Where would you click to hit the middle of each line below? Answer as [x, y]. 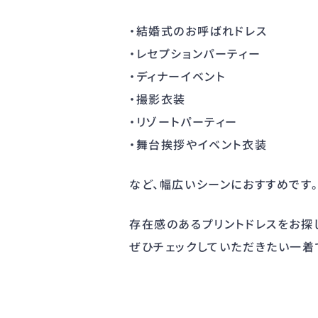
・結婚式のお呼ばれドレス [198, 31]
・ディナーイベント [177, 76]
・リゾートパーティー [183, 121]
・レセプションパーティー [195, 53]
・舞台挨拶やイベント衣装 [198, 144]
